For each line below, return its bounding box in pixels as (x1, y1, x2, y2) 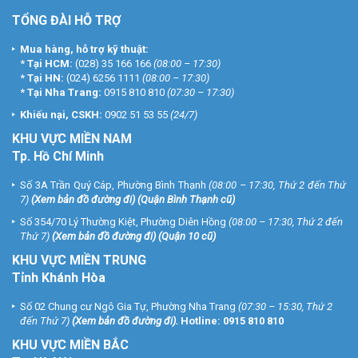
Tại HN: (27, 72, 64, 84)
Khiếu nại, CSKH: (20, 109, 102, 121)
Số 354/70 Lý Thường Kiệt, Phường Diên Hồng (20, 216, 229, 228)
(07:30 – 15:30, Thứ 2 (238, 300, 332, 312)
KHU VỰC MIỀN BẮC (12, 337, 129, 352)
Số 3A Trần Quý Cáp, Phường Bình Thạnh (20, 179, 209, 191)
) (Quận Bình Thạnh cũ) (132, 193, 235, 205)
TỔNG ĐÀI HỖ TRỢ (12, 13, 121, 28)
